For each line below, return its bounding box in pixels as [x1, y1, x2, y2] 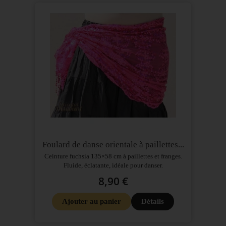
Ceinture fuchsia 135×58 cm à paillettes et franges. [44, 152, 182, 160]
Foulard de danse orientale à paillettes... [42, 139, 184, 149]
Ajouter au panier [62, 197, 121, 205]
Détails [141, 197, 164, 205]
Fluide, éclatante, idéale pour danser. [63, 161, 163, 169]
